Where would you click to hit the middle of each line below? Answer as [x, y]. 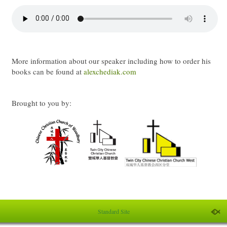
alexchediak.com [110, 71]
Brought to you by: [42, 103]
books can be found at [48, 71]
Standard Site [113, 212]
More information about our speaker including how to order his [111, 61]
